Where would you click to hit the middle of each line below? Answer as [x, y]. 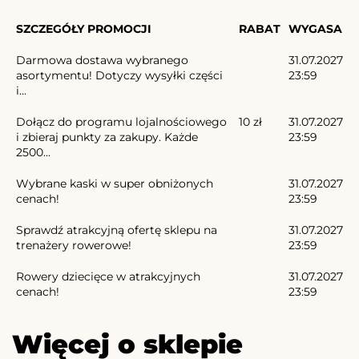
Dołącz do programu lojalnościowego [121, 122]
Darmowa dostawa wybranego [102, 61]
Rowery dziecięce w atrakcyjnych [108, 277]
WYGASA [315, 29]
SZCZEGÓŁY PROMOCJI [84, 29]
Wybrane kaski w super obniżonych [115, 184]
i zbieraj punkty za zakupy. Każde [107, 137]
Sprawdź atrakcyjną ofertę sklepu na [117, 230]
